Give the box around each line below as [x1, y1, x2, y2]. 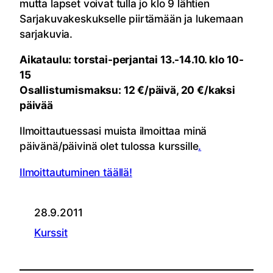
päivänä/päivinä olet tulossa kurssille [19, 140, 199, 153]
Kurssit [34, 225, 68, 239]
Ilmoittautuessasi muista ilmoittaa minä [19, 124, 207, 138]
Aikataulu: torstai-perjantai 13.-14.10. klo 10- [19, 52, 244, 66]
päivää [19, 98, 53, 112]
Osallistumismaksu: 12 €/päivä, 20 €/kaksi [19, 83, 235, 96]
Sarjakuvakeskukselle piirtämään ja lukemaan [19, 12, 243, 25]
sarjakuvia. [19, 27, 73, 40]
